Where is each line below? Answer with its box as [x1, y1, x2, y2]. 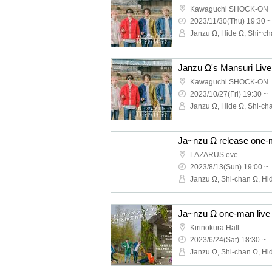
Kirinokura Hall [190, 223, 239, 232]
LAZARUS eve [190, 151, 238, 159]
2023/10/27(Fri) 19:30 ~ [190, 90, 268, 98]
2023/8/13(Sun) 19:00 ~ [190, 163, 268, 171]
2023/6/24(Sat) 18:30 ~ [190, 236, 266, 244]
